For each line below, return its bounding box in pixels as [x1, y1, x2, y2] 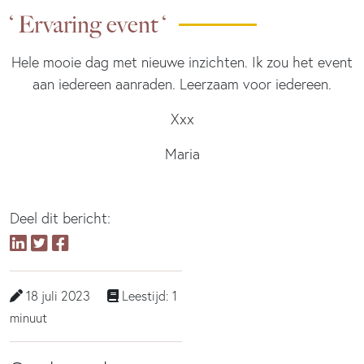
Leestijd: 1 [119, 288, 177, 305]
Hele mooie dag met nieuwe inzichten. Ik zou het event [11, 53, 353, 72]
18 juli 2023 [23, 288, 90, 305]
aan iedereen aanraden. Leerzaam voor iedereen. [32, 75, 331, 94]
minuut [10, 310, 47, 327]
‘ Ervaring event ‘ [10, 11, 166, 39]
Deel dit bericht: [10, 209, 110, 228]
